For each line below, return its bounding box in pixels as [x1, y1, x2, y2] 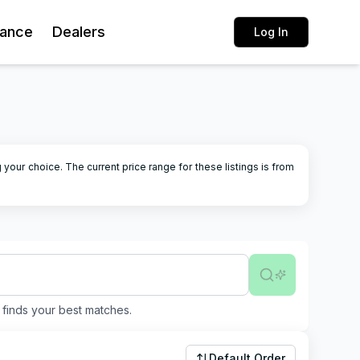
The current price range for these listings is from [64, 161, 295, 173]
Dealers [52, 23, 106, 40]
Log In [254, 25, 288, 39]
